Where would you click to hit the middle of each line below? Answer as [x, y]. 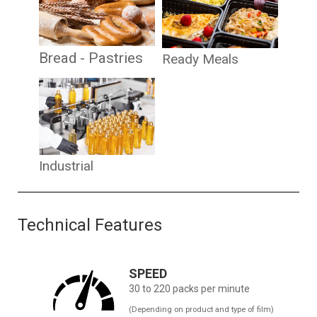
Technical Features [90, 225]
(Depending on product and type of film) [202, 309]
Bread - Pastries [91, 58]
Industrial [66, 166]
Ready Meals [200, 59]
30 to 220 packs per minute [190, 288]
